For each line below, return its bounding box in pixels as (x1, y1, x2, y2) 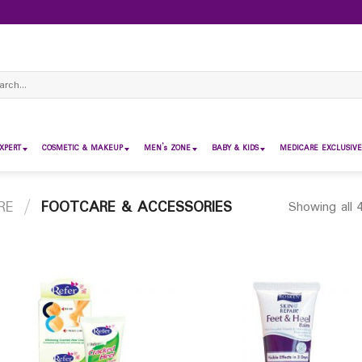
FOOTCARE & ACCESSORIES (36, 196, 233, 219)
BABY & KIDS (212, 142, 259, 154)
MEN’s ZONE (144, 142, 191, 154)
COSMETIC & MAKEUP (42, 142, 123, 154)
